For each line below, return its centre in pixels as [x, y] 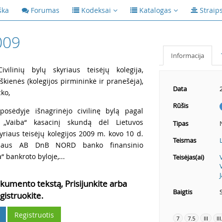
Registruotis [34, 215]
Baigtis [182, 192]
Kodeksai [96, 10]
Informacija [187, 55]
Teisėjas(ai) [188, 157]
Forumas [45, 10]
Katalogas [155, 10]
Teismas [184, 140]
